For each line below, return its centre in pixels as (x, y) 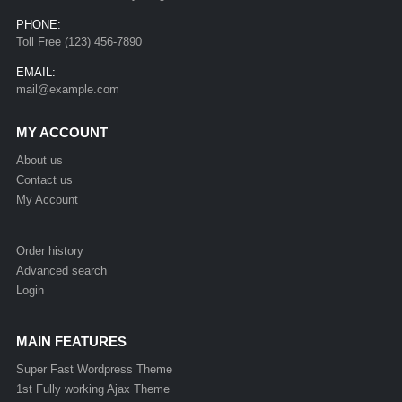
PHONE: (38, 25)
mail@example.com (67, 89)
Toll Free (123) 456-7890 (79, 42)
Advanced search (61, 270)
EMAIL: (35, 72)
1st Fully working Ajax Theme (92, 389)
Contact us (44, 179)
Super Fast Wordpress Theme (94, 369)
